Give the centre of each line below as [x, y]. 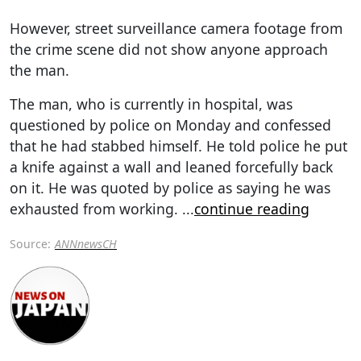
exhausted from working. [96, 208]
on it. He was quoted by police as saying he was [170, 187]
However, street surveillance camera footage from [176, 28]
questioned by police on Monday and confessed [170, 124]
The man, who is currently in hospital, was [151, 104]
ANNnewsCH [86, 243]
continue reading [252, 208]
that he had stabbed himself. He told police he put [178, 145]
